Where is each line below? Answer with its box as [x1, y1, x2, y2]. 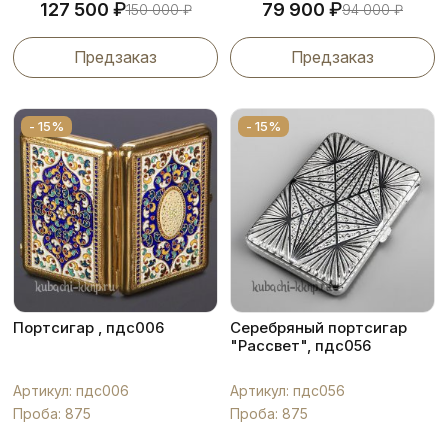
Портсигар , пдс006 [13, 318, 164, 337]
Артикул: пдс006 [13, 382, 129, 399]
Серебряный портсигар [230, 318, 407, 337]
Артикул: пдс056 [230, 382, 345, 399]
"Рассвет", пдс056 [230, 336, 371, 355]
